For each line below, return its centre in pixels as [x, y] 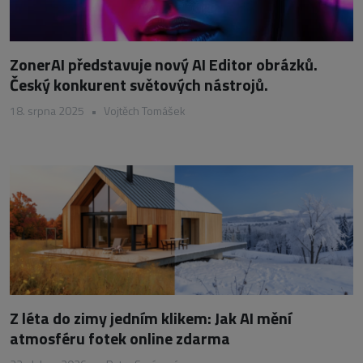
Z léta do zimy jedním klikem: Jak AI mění [151, 318]
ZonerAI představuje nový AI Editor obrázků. [164, 64]
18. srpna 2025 [47, 110]
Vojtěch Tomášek [145, 110]
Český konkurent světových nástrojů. [139, 84]
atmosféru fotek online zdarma [120, 338]
